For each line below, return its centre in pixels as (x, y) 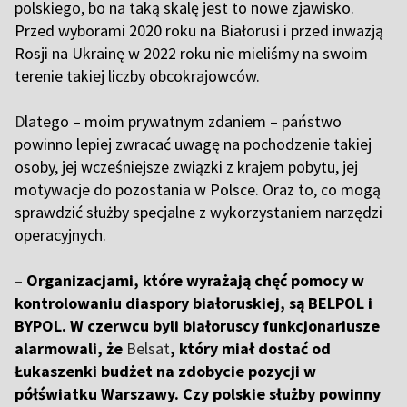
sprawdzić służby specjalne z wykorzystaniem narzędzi (199, 213)
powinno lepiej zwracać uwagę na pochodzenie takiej (193, 144)
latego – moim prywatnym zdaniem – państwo (183, 122)
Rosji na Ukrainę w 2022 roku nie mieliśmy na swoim (191, 54)
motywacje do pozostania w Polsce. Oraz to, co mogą (198, 190)
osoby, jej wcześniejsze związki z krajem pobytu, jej (186, 167)
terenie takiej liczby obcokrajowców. (139, 76)
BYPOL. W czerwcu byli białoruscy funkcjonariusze (197, 326)
